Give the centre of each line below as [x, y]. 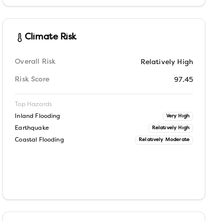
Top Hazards [33, 104]
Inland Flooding [38, 116]
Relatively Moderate [164, 140]
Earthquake [32, 128]
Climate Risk [51, 37]
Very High [178, 116]
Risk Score [32, 80]
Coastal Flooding [39, 140]
